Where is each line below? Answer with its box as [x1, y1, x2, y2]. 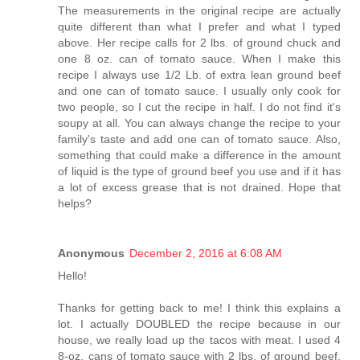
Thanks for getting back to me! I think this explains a [58, 301, 341, 314]
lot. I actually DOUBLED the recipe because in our [58, 317, 341, 330]
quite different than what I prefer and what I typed [58, 19, 341, 33]
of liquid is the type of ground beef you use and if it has [58, 164, 341, 178]
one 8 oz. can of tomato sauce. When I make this [58, 51, 341, 65]
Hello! [58, 268, 88, 282]
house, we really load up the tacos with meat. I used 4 [58, 333, 341, 346]
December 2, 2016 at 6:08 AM [129, 246, 283, 260]
